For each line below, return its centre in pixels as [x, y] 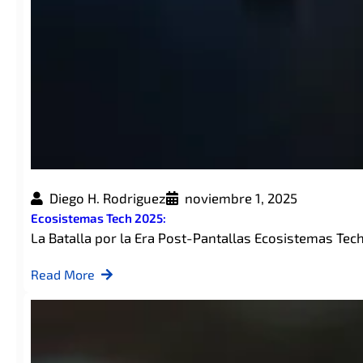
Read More [62, 275]
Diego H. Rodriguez [107, 198]
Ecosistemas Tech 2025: [98, 218]
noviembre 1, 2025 [241, 198]
